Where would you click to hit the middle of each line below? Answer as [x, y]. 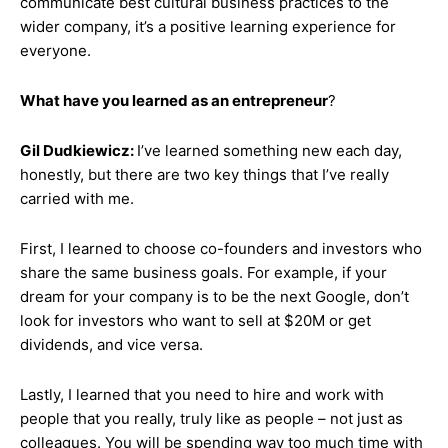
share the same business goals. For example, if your [203, 272]
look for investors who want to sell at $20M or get [195, 320]
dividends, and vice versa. [111, 344]
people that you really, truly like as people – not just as [211, 418]
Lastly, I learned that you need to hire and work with [202, 394]
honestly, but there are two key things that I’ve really [204, 174]
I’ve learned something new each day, [269, 150]
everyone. [55, 50]
